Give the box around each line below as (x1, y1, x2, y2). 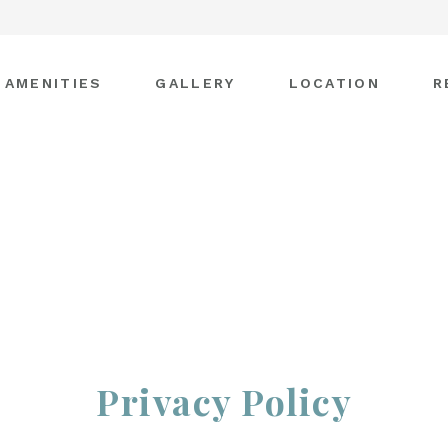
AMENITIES (4, 74, 103, 91)
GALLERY (155, 74, 236, 91)
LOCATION (288, 74, 380, 91)
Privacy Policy (96, 377, 352, 425)
